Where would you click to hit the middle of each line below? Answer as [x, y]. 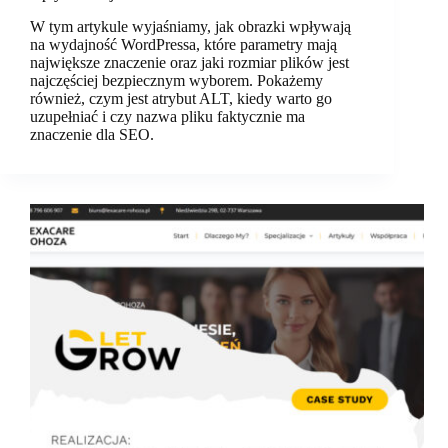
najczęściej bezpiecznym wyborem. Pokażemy [176, 81]
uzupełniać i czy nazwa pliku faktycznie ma [167, 117]
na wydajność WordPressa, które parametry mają [183, 45]
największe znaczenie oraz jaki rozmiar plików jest [189, 63]
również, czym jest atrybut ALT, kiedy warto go [181, 99]
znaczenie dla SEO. [92, 135]
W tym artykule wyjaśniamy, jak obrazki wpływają [190, 27]
